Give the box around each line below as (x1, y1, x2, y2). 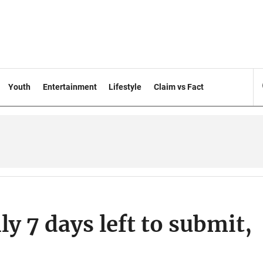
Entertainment (42, 82, 97, 92)
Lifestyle (109, 82, 142, 92)
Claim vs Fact (154, 82, 204, 92)
